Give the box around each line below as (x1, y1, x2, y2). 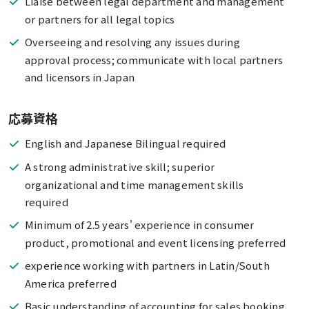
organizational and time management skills (24, 177, 244, 192)
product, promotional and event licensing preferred (24, 235, 286, 250)
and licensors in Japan (24, 70, 135, 85)
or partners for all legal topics (24, 12, 175, 27)
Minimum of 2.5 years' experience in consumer (24, 217, 255, 232)
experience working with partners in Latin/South (24, 257, 270, 272)
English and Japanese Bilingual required (24, 135, 226, 150)
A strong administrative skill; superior (24, 159, 215, 174)
